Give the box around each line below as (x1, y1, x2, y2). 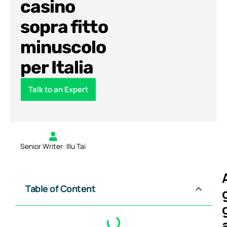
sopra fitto (20, 16, 108, 38)
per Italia (20, 57, 94, 79)
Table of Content (25, 182, 96, 195)
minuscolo (20, 36, 106, 58)
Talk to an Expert (28, 84, 88, 95)
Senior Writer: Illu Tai (20, 141, 86, 152)
